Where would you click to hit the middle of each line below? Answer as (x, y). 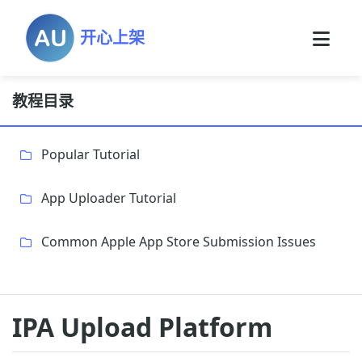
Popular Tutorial (90, 154)
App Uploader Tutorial (109, 198)
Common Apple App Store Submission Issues (179, 242)
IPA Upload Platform (142, 327)
